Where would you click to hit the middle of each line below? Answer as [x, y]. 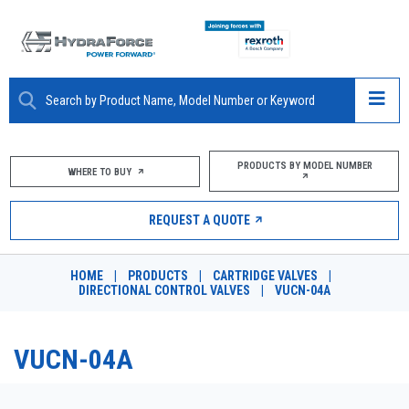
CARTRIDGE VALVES [265, 276]
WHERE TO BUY [100, 172]
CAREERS [55, 334]
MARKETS [58, 250]
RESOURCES [64, 292]
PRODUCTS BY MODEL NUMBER [304, 166]
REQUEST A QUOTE [199, 220]
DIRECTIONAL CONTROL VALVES [164, 290]
